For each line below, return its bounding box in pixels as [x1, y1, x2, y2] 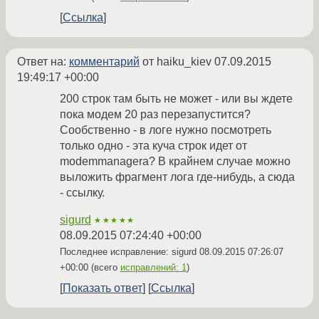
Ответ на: [17, 55, 69, 68]
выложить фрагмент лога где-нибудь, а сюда [60, 170, 295, 183]
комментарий [69, 55, 140, 68]
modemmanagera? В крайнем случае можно [60, 155, 291, 167]
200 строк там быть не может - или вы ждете [60, 92, 293, 105]
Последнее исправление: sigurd [60, 246, 199, 257]
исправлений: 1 [120, 261, 187, 273]
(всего [88, 261, 120, 273]
